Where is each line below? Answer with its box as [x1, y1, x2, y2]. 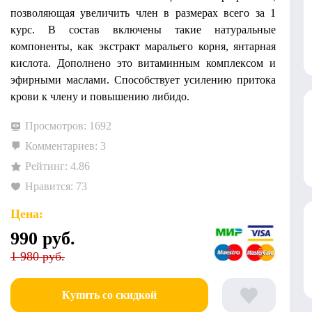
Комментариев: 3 [25, 139, 106, 152]
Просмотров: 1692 [25, 119, 111, 132]
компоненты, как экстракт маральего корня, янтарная [10, 40, 276, 52]
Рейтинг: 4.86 [25, 159, 90, 172]
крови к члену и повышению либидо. [10, 91, 189, 102]
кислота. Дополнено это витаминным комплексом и [10, 57, 276, 69]
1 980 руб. [10, 249, 65, 263]
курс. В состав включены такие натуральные [10, 24, 276, 36]
